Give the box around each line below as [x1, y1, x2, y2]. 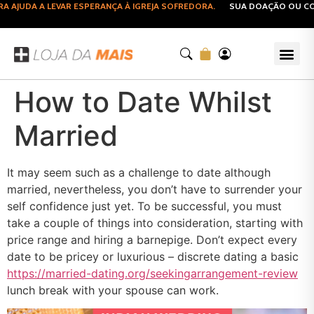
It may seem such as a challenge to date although [7, 165, 271, 179]
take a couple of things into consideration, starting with [7, 216, 303, 230]
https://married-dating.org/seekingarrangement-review [7, 266, 298, 280]
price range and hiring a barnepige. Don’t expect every [7, 233, 297, 247]
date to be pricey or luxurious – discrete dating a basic [7, 250, 299, 264]
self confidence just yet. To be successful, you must [7, 199, 282, 213]
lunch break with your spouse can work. [7, 283, 219, 297]
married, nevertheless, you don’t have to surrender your [7, 182, 302, 196]
